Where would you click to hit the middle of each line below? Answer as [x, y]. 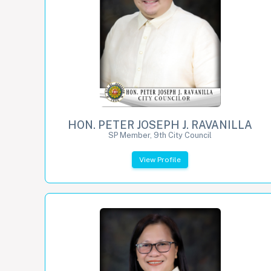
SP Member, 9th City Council [160, 135]
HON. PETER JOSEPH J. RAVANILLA [160, 125]
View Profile [160, 159]
